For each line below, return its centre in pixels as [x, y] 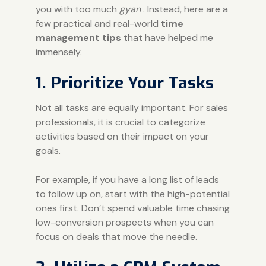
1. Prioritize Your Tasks [124, 83]
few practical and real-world [98, 23]
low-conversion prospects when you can [124, 222]
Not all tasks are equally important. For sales [132, 107]
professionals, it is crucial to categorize [120, 122]
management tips [78, 37]
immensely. [58, 52]
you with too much [77, 9]
